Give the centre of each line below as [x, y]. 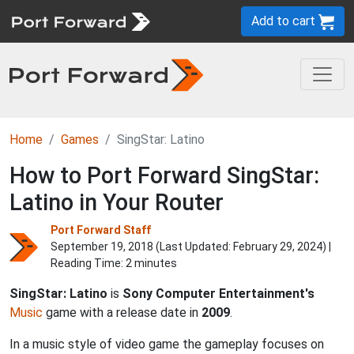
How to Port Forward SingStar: [164, 175]
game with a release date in [122, 313]
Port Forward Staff [101, 230]
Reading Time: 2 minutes [114, 263]
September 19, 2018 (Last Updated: [142, 247]
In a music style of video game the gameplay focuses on [167, 344]
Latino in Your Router [117, 202]
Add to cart [285, 21]
